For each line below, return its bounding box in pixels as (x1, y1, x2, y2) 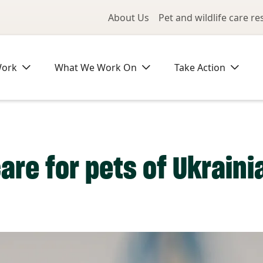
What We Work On (55, 61, 137, 74)
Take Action (174, 61, 225, 74)
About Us (108, 11, 149, 24)
